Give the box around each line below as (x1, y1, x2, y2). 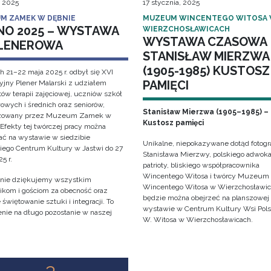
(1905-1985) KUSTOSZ (142, 64, 270, 79)
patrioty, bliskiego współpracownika (142, 161, 260, 170)
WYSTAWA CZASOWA (142, 34, 267, 50)
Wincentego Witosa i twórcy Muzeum (142, 172, 269, 181)
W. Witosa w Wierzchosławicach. (142, 215, 253, 224)
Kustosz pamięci (142, 119, 204, 128)
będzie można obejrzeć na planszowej (142, 194, 269, 203)
